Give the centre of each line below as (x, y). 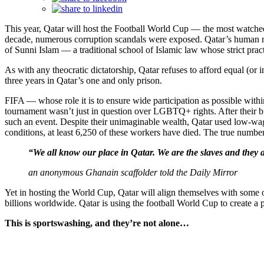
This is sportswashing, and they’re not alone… (97, 223)
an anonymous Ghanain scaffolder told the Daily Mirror (133, 172)
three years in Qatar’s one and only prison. (83, 80)
